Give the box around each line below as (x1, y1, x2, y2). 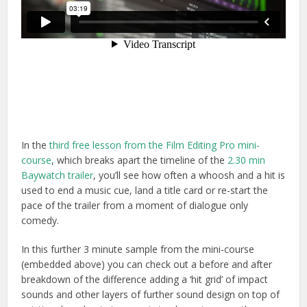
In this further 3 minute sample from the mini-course (21, 242, 255, 256)
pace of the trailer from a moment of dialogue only (21, 198, 249, 212)
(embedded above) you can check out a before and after (21, 257, 273, 271)
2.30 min (228, 153, 266, 167)
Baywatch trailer (21, 168, 94, 182)
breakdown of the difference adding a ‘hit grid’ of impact (21, 272, 269, 286)
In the (21, 138, 50, 151)
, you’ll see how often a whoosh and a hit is (93, 168, 286, 182)
